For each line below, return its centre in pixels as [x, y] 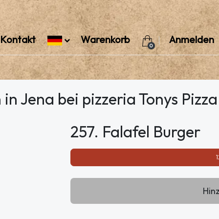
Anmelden [191, 39]
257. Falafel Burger [135, 131]
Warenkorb [106, 39]
